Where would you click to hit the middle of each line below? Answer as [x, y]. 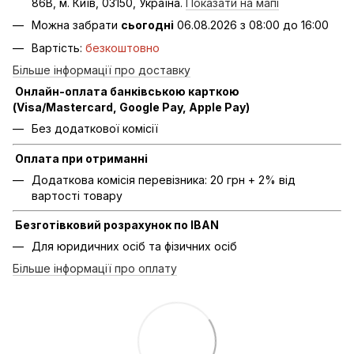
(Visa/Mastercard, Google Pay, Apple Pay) [131, 107]
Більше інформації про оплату [95, 269]
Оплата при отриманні [80, 158]
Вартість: [58, 47]
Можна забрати [76, 25]
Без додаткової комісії [95, 129]
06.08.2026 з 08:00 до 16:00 [251, 25]
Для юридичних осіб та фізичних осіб [134, 246]
